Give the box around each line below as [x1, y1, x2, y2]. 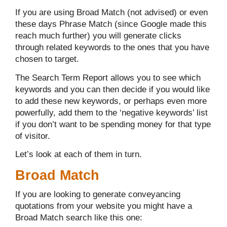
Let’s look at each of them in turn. [15, 149, 142, 160]
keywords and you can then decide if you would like [15, 84, 210, 94]
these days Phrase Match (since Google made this [15, 19, 207, 29]
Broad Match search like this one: [15, 212, 142, 222]
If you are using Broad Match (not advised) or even [15, 8, 208, 18]
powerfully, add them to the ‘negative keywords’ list [15, 107, 208, 118]
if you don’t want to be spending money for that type [15, 119, 211, 129]
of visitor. [15, 131, 50, 141]
